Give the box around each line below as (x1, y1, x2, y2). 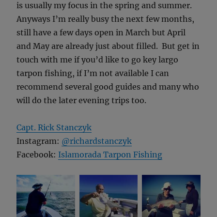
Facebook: (16, 150, 59, 159)
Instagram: (16, 136, 62, 146)
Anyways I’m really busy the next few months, (16, 14, 195, 24)
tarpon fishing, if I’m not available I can (16, 68, 170, 78)
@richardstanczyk (62, 136, 132, 146)
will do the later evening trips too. (16, 95, 147, 105)
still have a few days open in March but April (16, 28, 186, 37)
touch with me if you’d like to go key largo (16, 55, 179, 64)
